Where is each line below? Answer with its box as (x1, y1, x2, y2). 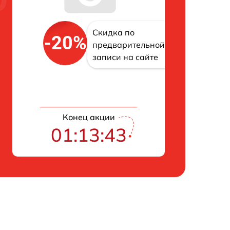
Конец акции (62, 112, 115, 122)
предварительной (92, 40, 165, 50)
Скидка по (92, 27, 135, 38)
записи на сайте (92, 52, 158, 63)
